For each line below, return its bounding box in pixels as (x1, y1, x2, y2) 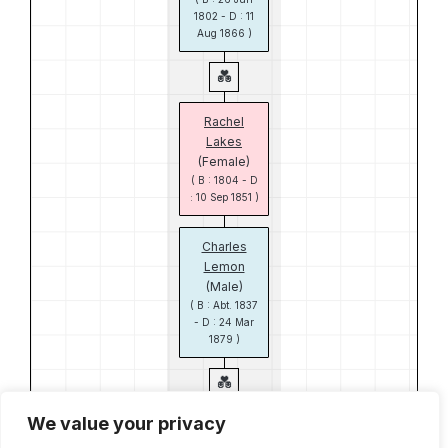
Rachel (204, 114, 244, 129)
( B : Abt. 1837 (190, 299, 258, 311)
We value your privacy (27, 413, 226, 434)
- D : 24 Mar (194, 316, 254, 328)
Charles (201, 239, 247, 254)
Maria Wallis (189, 420, 259, 435)
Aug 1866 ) (196, 27, 252, 39)
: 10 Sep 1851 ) (189, 191, 259, 203)
